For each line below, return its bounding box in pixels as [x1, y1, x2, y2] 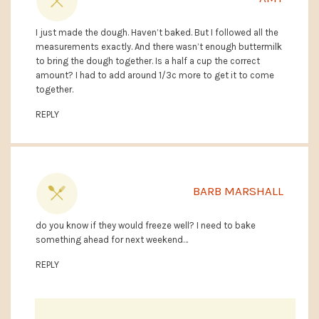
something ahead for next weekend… [36, 234, 188, 246]
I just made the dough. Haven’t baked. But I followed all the [36, 27, 278, 38]
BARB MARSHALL [193, 184, 283, 199]
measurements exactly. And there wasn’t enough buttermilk [36, 41, 282, 53]
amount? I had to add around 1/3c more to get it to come [36, 70, 274, 81]
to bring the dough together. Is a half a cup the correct [36, 56, 260, 67]
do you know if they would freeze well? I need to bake [36, 220, 256, 231]
